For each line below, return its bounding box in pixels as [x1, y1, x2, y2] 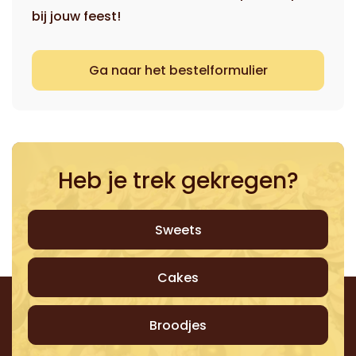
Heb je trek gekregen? [57, 164, 299, 196]
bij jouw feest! [32, 6, 121, 25]
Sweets [154, 220, 202, 239]
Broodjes [149, 315, 207, 335]
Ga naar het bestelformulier [88, 60, 268, 79]
